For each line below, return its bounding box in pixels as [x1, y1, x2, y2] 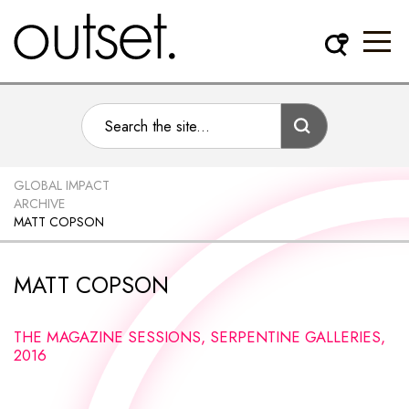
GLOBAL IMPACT [14, 176, 110, 194]
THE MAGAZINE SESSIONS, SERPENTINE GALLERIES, [14, 326, 385, 348]
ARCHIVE [14, 194, 65, 213]
